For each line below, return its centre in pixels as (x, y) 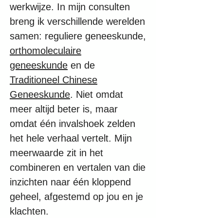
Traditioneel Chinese (54, 80)
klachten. (29, 211)
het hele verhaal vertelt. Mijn (71, 138)
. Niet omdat (97, 94)
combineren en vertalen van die (78, 167)
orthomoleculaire (45, 51)
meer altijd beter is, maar (64, 109)
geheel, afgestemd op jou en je (76, 197)
